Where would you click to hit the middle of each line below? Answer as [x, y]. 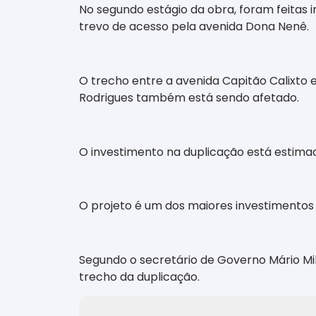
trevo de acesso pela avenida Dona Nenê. [194, 27]
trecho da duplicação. [139, 277]
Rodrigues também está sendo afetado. [189, 97]
